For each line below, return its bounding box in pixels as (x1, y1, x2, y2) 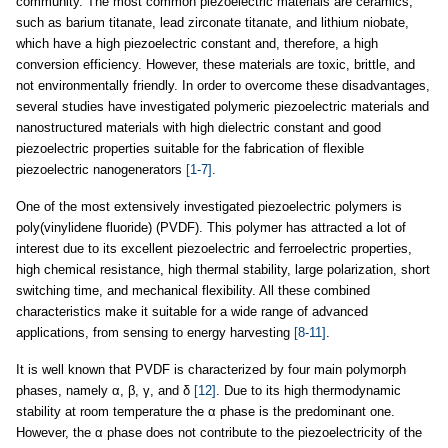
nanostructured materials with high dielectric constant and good (16, 120, 381, 135)
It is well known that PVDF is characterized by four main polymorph (16, 362, 406, 377)
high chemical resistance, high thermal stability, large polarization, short (16, 262, 430, 277)
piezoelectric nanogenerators (16, 162, 186, 177)
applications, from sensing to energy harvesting (16, 325, 294, 340)
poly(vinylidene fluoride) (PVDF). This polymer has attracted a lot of (16, 220, 406, 235)
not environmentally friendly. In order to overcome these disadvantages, (16, 78, 430, 93)
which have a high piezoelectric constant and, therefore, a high (16, 36, 378, 51)
